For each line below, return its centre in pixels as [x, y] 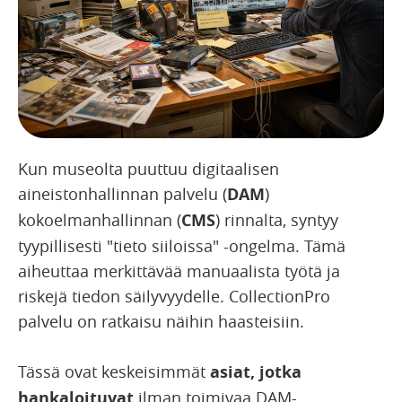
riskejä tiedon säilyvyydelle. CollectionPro [174, 297]
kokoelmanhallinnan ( [100, 220]
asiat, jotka [256, 372]
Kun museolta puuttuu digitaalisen [149, 169]
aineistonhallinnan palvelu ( [122, 194]
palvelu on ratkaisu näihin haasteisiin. [161, 322]
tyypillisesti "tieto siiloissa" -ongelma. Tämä [182, 246]
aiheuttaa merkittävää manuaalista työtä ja [179, 271]
